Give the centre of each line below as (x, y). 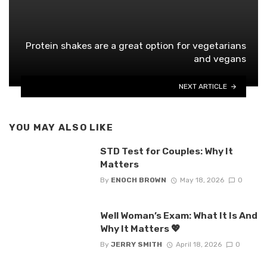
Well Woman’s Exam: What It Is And (178, 216)
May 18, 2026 (202, 180)
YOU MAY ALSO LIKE (61, 128)
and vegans (220, 59)
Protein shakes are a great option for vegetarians (136, 46)
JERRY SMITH (136, 245)
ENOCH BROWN (138, 180)
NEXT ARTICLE (203, 86)
